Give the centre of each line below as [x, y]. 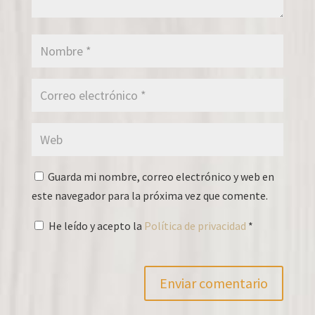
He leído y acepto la [96, 225]
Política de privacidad [196, 225]
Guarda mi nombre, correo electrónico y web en [161, 176]
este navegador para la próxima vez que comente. [149, 195]
